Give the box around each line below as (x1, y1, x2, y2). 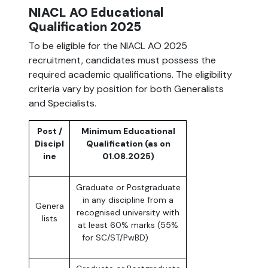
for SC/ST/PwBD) (81, 232, 175, 243)
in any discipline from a (83, 194, 173, 206)
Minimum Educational (81, 126, 175, 137)
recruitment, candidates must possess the (29, 54, 216, 67)
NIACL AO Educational (29, 4, 164, 21)
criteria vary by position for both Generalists (29, 83, 224, 96)
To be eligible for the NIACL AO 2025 (29, 39, 187, 53)
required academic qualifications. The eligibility (29, 68, 232, 81)
